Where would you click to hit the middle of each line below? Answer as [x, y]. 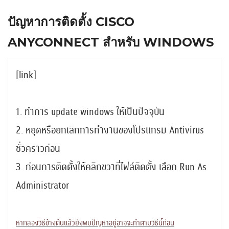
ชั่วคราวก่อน [38, 149]
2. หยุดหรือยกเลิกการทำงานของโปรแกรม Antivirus [110, 130]
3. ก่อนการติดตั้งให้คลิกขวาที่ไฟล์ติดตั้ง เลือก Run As [111, 167]
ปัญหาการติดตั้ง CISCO [71, 22]
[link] [26, 75]
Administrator [42, 186]
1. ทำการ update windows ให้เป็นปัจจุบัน [90, 112]
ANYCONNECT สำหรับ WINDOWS [111, 42]
